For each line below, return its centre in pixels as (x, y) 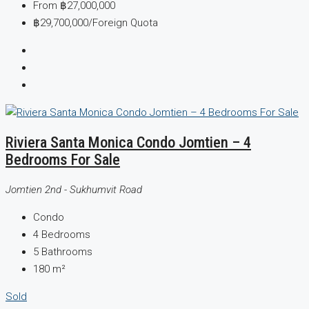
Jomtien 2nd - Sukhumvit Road (74, 190)
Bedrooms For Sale (63, 160)
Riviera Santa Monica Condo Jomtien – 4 (128, 142)
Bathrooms (67, 252)
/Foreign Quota (123, 22)
